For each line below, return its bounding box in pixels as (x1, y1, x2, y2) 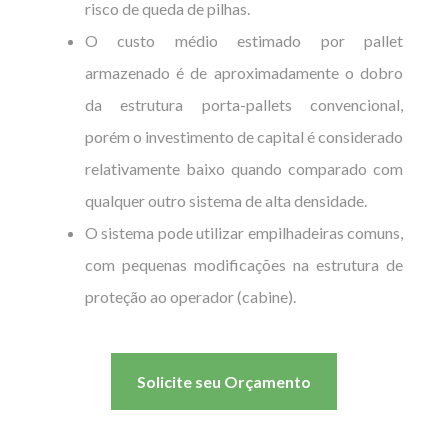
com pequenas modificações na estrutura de (85, 255, 403, 275)
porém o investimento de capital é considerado (85, 127, 403, 147)
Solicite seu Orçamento (137, 372, 311, 392)
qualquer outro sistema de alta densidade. (85, 191, 367, 211)
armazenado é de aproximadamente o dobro (85, 63, 403, 83)
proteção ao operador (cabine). (85, 287, 296, 307)
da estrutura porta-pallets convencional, (85, 95, 403, 115)
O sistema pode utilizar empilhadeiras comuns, (85, 223, 403, 243)
